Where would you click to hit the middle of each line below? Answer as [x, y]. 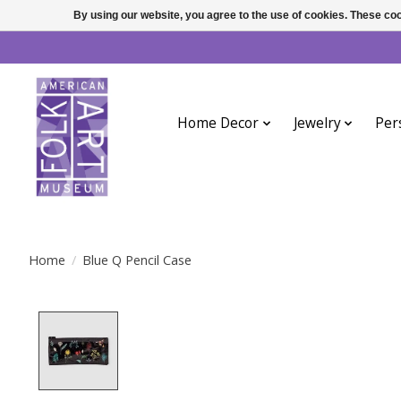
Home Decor [218, 124]
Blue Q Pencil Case [137, 259]
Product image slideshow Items [243, 322]
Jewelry [317, 124]
